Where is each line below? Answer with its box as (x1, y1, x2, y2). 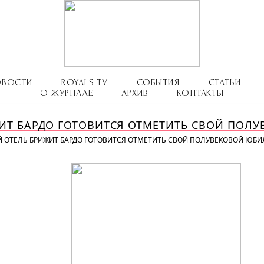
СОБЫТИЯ (136, 77, 180, 88)
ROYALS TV (61, 77, 108, 88)
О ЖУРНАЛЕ (40, 88, 93, 98)
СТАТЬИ (208, 77, 241, 88)
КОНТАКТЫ (177, 88, 224, 98)
